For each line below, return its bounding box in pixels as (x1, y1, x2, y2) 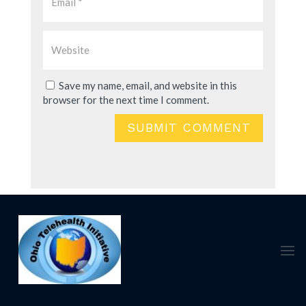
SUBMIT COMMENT (127, 120, 251, 135)
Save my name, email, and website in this (58, 79, 237, 92)
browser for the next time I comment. (42, 93, 209, 106)
